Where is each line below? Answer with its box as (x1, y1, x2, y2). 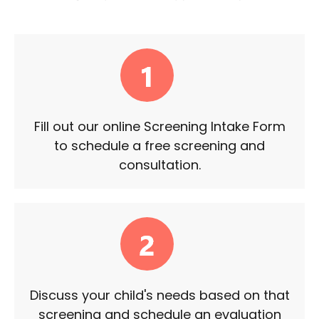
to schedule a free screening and (54, 137, 265, 155)
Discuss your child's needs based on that (29, 286, 290, 305)
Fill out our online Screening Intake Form (33, 117, 286, 136)
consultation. (118, 156, 201, 174)
